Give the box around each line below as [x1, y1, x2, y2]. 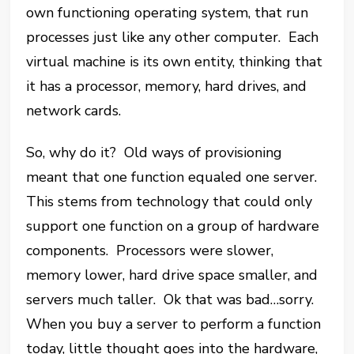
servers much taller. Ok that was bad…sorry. [26, 290, 318, 309]
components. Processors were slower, [26, 241, 274, 260]
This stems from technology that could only [26, 192, 313, 211]
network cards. [26, 101, 122, 120]
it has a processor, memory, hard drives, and [26, 77, 307, 96]
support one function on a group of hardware [26, 217, 320, 235]
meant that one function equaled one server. [26, 168, 322, 186]
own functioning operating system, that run [26, 3, 309, 22]
